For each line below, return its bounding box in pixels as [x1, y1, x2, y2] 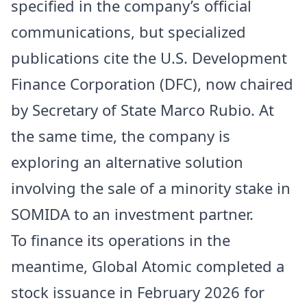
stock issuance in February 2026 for [11, 281, 265, 302]
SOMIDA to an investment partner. [11, 203, 254, 224]
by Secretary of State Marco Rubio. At [11, 99, 274, 120]
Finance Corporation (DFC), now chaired [11, 73, 293, 94]
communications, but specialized [11, 21, 246, 42]
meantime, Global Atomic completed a [11, 255, 284, 276]
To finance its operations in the [11, 229, 230, 250]
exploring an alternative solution [11, 151, 243, 172]
